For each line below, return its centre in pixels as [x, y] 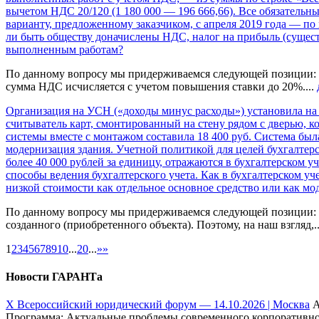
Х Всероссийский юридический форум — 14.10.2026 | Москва [158, 305]
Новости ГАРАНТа [54, 277]
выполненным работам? [64, 49]
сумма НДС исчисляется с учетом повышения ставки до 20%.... [161, 86]
